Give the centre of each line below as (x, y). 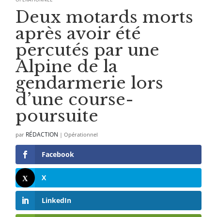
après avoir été (78, 33)
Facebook (58, 154)
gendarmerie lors (90, 83)
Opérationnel (81, 134)
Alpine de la (67, 66)
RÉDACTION (42, 134)
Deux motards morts (105, 17)
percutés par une (88, 50)
